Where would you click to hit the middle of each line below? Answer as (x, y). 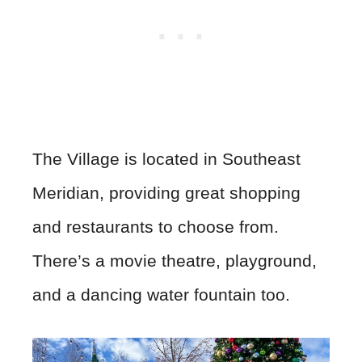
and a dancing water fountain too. (164, 295)
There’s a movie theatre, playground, (175, 261)
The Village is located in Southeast (166, 159)
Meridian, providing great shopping (166, 193)
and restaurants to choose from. (156, 227)
